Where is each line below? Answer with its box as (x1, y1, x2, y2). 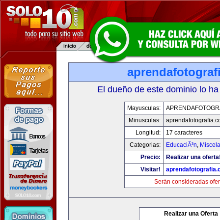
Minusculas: (128, 117, 161, 124)
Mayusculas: (127, 105, 161, 111)
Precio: (140, 154, 161, 161)
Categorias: (129, 141, 161, 148)
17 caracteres (165, 129, 202, 136)
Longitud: (135, 129, 161, 136)
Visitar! (140, 166, 161, 173)
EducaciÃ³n (165, 141, 197, 148)
